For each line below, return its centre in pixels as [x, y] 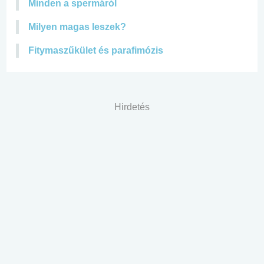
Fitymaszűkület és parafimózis [96, 50]
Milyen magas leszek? [77, 27]
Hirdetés [132, 107]
